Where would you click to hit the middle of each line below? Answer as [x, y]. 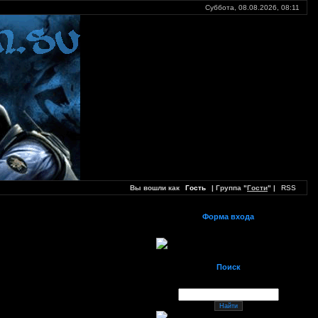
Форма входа [228, 216]
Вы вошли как [156, 188]
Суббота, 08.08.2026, [243, 7]
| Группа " [228, 188]
